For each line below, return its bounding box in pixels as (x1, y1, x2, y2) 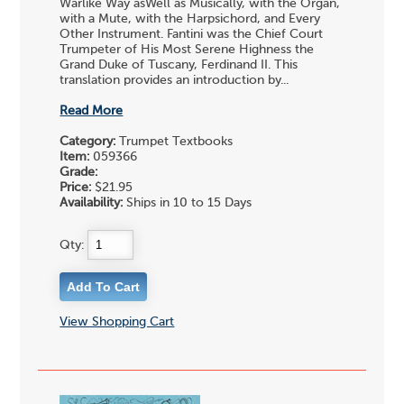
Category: (60, 135, 116, 149)
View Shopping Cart (60, 315, 175, 328)
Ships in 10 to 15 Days (123, 197, 252, 210)
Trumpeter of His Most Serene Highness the (60, 43, 315, 57)
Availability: (60, 197, 124, 210)
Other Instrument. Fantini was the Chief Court (60, 28, 324, 41)
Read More (60, 105, 124, 118)
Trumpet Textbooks (115, 135, 234, 149)
